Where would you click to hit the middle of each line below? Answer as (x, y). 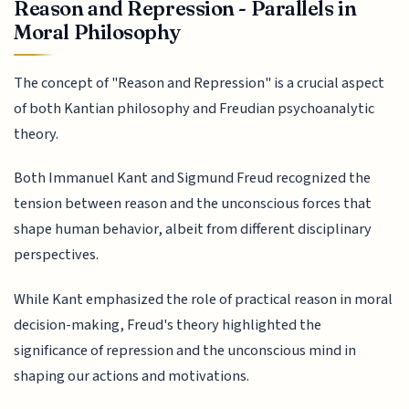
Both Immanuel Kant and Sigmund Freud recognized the (193, 178)
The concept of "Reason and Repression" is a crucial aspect (199, 83)
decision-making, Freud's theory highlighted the (168, 325)
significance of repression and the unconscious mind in (185, 350)
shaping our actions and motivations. (132, 376)
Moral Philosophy (97, 31)
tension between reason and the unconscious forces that (193, 204)
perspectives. (57, 255)
